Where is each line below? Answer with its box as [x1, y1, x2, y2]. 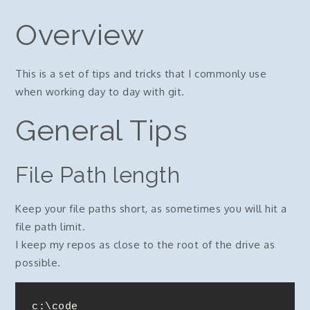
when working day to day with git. [15, 85, 185, 98]
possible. [15, 256, 61, 269]
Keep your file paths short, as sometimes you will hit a [15, 202, 287, 215]
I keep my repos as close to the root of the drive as [15, 238, 275, 251]
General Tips [15, 113, 188, 147]
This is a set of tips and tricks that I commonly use [15, 67, 267, 80]
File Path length [15, 162, 181, 188]
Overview [15, 18, 145, 52]
